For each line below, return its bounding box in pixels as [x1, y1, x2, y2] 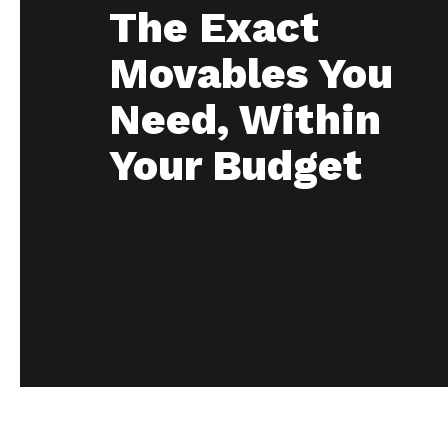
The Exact [108, 3, 319, 53]
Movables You [108, 49, 393, 99]
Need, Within [108, 95, 381, 145]
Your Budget [108, 141, 362, 191]
